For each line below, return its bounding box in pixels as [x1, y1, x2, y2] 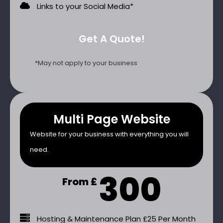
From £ [62, 175, 97, 189]
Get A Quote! [78, 31, 145, 46]
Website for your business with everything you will [30, 129, 189, 139]
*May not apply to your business [35, 58, 137, 68]
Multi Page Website [53, 111, 170, 127]
